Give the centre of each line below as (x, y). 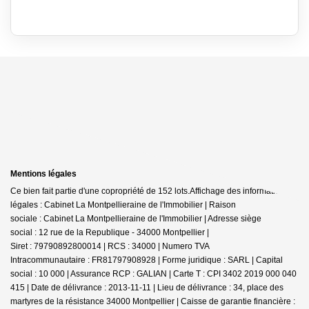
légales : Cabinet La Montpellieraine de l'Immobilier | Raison (123, 205)
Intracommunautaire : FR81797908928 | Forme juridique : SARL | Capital (147, 260)
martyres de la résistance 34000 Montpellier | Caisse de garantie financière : (153, 301)
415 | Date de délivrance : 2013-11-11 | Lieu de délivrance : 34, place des (147, 287)
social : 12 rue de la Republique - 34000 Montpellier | (110, 232)
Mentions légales (43, 173)
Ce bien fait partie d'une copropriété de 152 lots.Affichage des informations (150, 191)
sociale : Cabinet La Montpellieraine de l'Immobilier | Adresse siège (136, 218)
